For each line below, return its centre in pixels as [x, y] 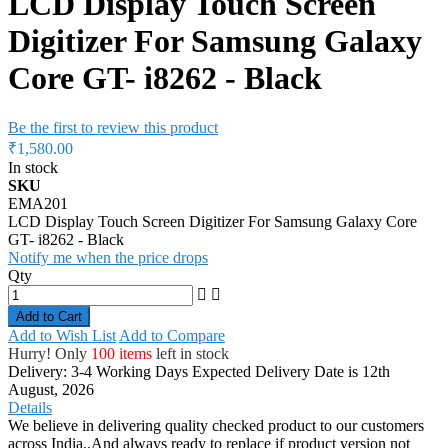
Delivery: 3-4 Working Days [98, 371]
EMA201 [38, 203]
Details [30, 407]
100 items [121, 353]
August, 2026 [51, 389]
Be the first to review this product [113, 127]
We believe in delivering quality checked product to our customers [216, 425]
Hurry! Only [49, 353]
